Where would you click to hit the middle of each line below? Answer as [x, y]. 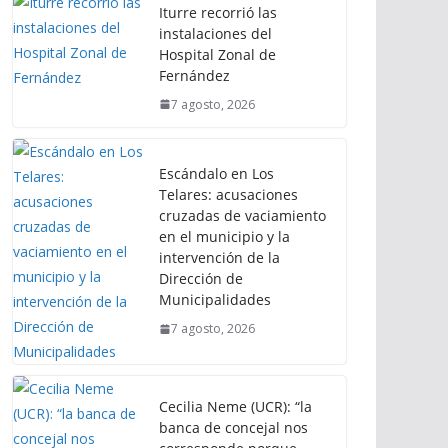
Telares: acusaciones [228, 195]
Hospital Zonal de [217, 54]
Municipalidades [215, 300]
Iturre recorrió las [218, 12]
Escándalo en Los [216, 174]
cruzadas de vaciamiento [242, 216]
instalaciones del [215, 33]
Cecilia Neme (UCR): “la [235, 407]
